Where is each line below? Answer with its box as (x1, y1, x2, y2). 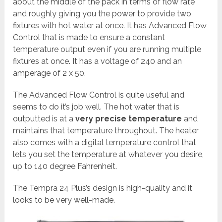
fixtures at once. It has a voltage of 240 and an (13, 56, 182, 66)
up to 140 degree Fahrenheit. (13, 162, 117, 171)
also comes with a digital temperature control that (13, 138, 197, 148)
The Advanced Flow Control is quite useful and (13, 90, 185, 100)
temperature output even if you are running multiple (13, 45, 202, 55)
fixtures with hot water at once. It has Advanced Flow (13, 21, 207, 31)
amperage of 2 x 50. (13, 68, 86, 78)
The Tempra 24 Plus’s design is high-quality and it (13, 183, 193, 193)
